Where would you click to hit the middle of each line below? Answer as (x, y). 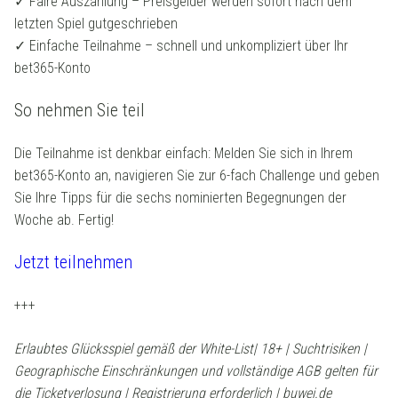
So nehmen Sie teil (80, 110)
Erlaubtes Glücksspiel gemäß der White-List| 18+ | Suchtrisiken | (191, 348)
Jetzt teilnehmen (73, 262)
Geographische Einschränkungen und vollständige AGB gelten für (196, 370)
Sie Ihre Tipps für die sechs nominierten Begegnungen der (180, 197)
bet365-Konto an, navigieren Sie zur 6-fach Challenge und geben (197, 175)
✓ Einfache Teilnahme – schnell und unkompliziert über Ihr (181, 45)
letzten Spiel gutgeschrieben (96, 23)
